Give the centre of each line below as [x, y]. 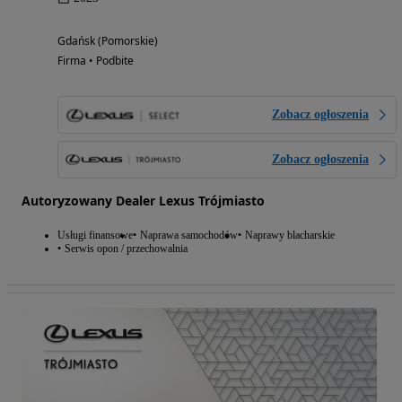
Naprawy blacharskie [290, 235]
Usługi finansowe [95, 235]
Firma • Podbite [96, 60]
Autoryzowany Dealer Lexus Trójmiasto [143, 200]
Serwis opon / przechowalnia [126, 248]
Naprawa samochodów [189, 235]
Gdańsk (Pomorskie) [108, 40]
